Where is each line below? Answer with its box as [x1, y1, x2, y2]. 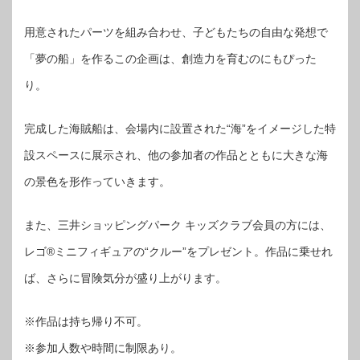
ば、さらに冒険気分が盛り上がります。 [24, 271, 227, 284]
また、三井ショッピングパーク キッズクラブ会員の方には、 [24, 218, 331, 231]
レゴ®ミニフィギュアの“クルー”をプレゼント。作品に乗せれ [24, 244, 333, 258]
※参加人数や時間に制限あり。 [24, 341, 182, 354]
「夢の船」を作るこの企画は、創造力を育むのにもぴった [24, 51, 317, 65]
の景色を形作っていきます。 [24, 174, 170, 188]
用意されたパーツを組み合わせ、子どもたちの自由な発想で [24, 25, 328, 39]
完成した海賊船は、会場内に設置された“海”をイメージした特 [24, 121, 336, 135]
